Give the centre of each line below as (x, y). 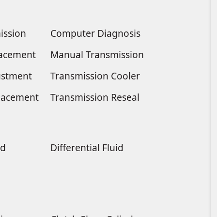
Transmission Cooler (95, 76)
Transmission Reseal (95, 97)
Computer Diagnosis (95, 33)
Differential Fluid (87, 147)
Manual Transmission (97, 54)
